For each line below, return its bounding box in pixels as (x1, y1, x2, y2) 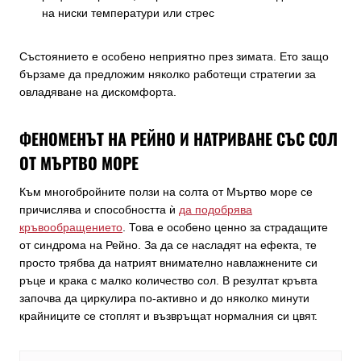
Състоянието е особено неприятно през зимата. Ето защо (19, 49, 329, 63)
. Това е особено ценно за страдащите (122, 220, 328, 234)
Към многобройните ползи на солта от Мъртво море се (19, 185, 313, 198)
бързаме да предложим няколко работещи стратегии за (19, 67, 316, 81)
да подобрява (179, 202, 252, 216)
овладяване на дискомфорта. (19, 85, 176, 98)
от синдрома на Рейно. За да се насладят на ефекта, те (19, 238, 317, 251)
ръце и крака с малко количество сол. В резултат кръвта (19, 273, 317, 287)
